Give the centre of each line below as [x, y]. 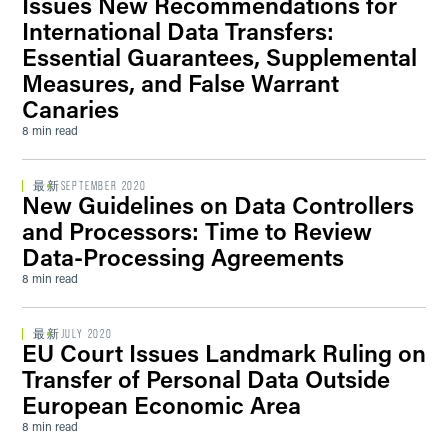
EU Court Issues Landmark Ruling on [224, 352]
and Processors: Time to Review [197, 230]
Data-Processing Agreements [183, 256]
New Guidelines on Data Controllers [218, 204]
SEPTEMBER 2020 [103, 186]
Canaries [70, 108]
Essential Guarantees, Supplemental [219, 56]
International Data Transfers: [178, 30]
